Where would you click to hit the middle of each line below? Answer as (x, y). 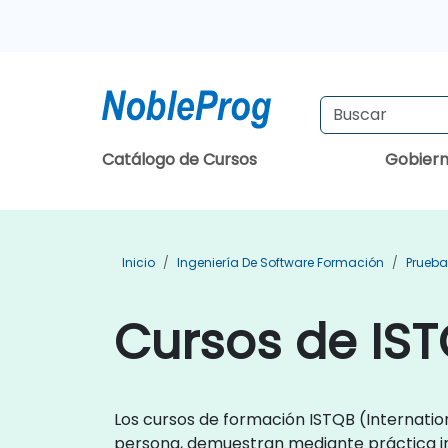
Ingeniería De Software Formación (280, 262)
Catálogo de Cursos (179, 159)
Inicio (138, 262)
